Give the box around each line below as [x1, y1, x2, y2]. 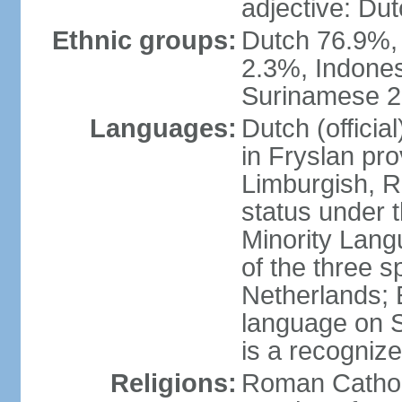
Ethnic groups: [51, 26, 237, 55]
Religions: [109, 369, 237, 398]
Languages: [89, 114, 237, 143]
